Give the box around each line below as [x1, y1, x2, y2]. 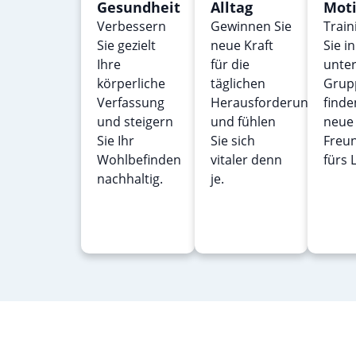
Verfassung [97, 94, 164, 112]
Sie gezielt [97, 37, 156, 55]
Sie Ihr [97, 132, 134, 150]
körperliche [97, 75, 165, 93]
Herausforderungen [210, 94, 331, 112]
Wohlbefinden [97, 151, 181, 169]
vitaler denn [210, 151, 282, 169]
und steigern [97, 113, 173, 131]
